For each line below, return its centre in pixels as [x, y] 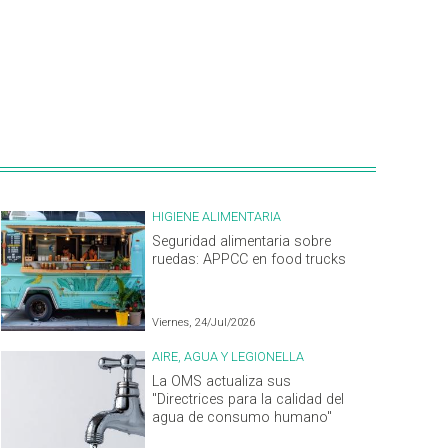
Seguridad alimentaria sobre [242, 241]
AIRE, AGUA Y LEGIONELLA [228, 356]
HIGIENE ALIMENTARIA [217, 216]
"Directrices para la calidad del [248, 399]
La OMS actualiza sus [222, 381]
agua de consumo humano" [242, 417]
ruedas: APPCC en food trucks [249, 259]
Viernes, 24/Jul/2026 [204, 322]
